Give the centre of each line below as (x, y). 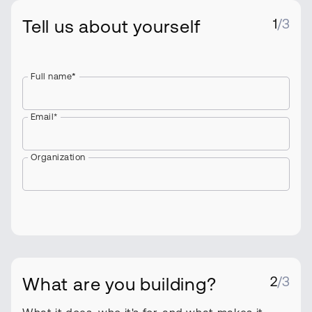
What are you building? (119, 284)
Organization (58, 157)
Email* (44, 117)
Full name (52, 77)
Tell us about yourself (112, 27)
